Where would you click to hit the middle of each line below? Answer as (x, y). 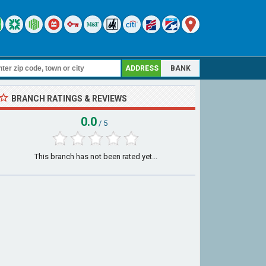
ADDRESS (142, 68)
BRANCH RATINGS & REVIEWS (69, 99)
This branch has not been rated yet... (96, 156)
